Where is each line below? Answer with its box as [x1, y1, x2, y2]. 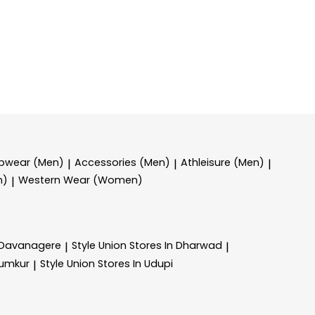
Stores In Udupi [98, 256, 173, 271]
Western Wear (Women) [18, 173, 143, 188]
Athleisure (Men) [181, 155, 264, 169]
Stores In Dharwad [129, 238, 222, 252]
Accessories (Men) [75, 155, 170, 169]
